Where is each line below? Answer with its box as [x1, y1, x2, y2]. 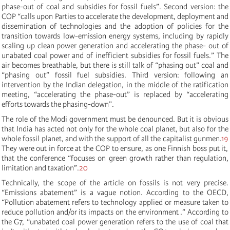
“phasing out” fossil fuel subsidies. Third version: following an [2, 70, 228, 80]
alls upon [24, 11, 53, 21]
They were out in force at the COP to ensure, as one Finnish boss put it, [2, 143, 228, 153]
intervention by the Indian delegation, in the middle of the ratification [2, 80, 228, 89]
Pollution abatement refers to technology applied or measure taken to [5, 197, 228, 207]
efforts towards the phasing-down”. [2, 99, 114, 109]
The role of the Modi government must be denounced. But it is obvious [2, 114, 228, 124]
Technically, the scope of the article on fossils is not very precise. [2, 178, 228, 187]
